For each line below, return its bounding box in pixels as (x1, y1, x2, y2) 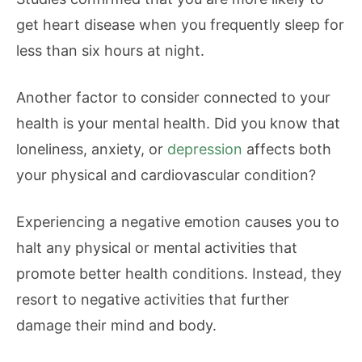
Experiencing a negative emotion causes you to (16, 213, 339, 230)
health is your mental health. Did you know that (16, 115, 340, 132)
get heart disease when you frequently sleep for (16, 16, 344, 33)
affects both (242, 141, 331, 158)
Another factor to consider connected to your (16, 89, 330, 106)
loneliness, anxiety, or (16, 141, 167, 158)
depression (167, 141, 242, 158)
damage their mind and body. (16, 317, 217, 334)
